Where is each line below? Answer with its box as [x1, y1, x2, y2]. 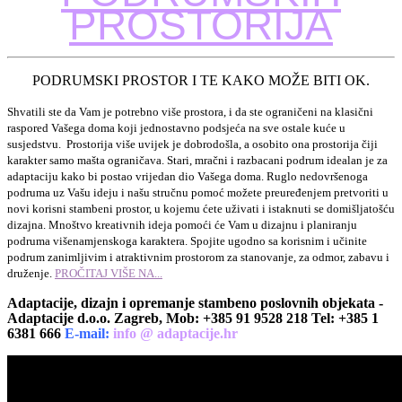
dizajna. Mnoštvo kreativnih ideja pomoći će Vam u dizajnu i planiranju [7, 217, 357, 232]
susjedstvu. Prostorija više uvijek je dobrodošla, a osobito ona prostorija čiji [7, 136, 378, 151]
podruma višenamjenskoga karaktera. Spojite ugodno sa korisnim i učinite [7, 233, 367, 248]
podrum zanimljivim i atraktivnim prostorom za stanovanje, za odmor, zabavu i [7, 249, 389, 264]
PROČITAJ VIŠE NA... [55, 266, 162, 280]
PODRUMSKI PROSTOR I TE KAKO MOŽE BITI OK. [32, 72, 370, 88]
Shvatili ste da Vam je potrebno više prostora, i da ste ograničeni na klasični [7, 104, 373, 118]
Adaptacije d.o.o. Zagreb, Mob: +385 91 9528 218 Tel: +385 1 [7, 310, 379, 326]
